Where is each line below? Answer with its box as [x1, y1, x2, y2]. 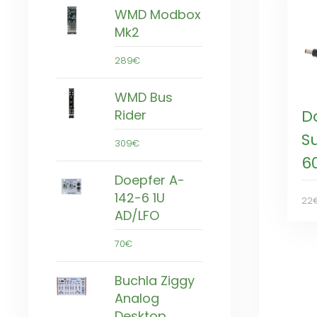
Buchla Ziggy [115, 272, 195, 290]
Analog [115, 289, 159, 308]
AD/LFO [115, 207, 159, 225]
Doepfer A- [115, 171, 185, 190]
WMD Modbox [115, 6, 201, 24]
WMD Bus [115, 88, 173, 107]
